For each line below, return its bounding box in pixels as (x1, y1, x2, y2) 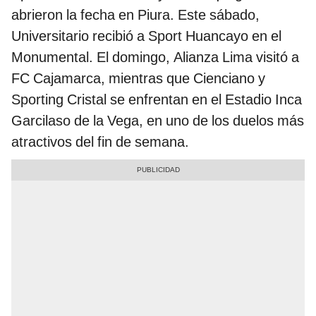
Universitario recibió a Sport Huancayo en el (11, 27, 281, 44)
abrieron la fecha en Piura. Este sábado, (11, 6, 260, 23)
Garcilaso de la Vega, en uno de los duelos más (11, 111, 304, 129)
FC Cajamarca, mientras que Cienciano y (11, 69, 265, 87)
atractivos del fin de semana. (11, 133, 189, 150)
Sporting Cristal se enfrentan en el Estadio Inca (11, 90, 302, 108)
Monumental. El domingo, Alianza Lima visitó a (11, 48, 299, 66)
